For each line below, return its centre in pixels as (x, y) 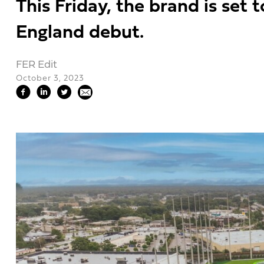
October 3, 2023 (50, 79)
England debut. (80, 33)
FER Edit (37, 65)
